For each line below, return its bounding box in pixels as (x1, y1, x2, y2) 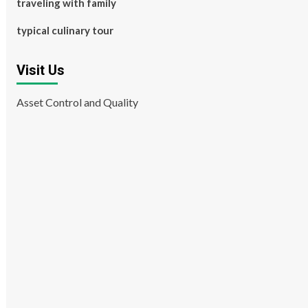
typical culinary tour (16, 24, 113, 36)
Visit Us (16, 62, 65, 78)
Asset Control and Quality (16, 96, 138, 109)
